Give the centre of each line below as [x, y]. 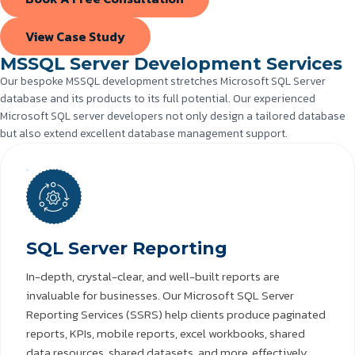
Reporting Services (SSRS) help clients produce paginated [176, 315]
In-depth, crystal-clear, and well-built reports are [153, 277]
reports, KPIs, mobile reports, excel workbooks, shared [166, 334]
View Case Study [75, 37]
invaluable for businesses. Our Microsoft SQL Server [160, 296]
